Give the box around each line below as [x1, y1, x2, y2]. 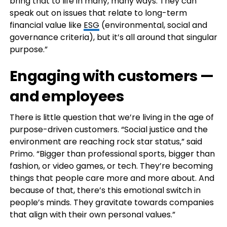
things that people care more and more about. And [9, 172, 214, 184]
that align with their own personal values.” [9, 209, 175, 221]
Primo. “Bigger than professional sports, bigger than [9, 148, 215, 160]
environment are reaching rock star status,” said [9, 136, 202, 148]
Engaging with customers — [9, 66, 214, 87]
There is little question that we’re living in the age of [9, 111, 214, 124]
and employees [9, 86, 124, 107]
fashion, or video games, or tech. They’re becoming [9, 160, 213, 172]
